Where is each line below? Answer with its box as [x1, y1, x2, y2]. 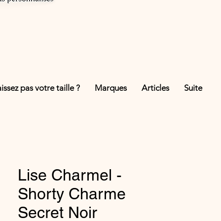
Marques [94, 83, 127, 93]
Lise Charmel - [18, 166, 122, 184]
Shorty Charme [18, 184, 126, 203]
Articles [141, 83, 169, 93]
